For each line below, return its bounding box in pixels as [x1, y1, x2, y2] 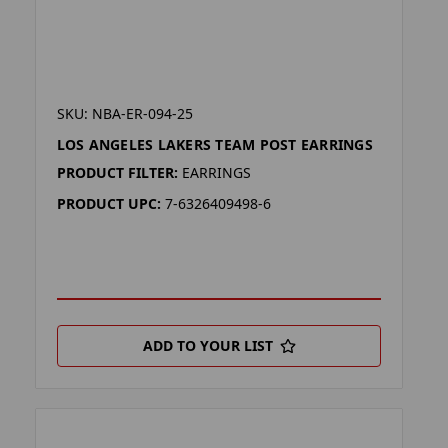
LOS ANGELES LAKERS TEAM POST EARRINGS [56, 135, 373, 155]
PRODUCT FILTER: [56, 163, 178, 183]
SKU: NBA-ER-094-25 [56, 104, 193, 124]
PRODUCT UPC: [56, 194, 161, 214]
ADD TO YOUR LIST [142, 336, 273, 356]
